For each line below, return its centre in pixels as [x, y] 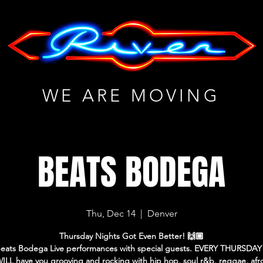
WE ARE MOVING [131, 95]
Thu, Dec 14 [111, 213]
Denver [162, 213]
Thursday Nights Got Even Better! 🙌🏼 [132, 236]
